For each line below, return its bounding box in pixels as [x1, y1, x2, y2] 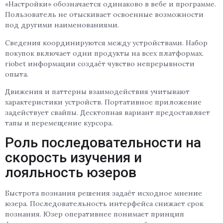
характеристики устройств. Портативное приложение [5, 97, 202, 107]
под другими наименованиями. [5, 20, 119, 30]
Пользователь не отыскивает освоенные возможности [5, 10, 204, 19]
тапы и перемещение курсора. [5, 118, 113, 127]
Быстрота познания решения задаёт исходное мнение [5, 189, 202, 198]
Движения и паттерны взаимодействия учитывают [5, 87, 190, 96]
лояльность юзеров [5, 164, 136, 181]
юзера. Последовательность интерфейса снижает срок [5, 199, 204, 209]
